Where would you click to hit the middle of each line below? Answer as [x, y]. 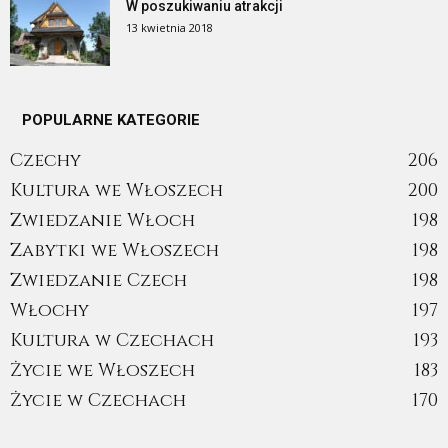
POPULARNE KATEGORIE [111, 120]
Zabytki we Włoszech [114, 251]
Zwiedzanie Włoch [102, 221]
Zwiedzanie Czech [98, 281]
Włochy [49, 311]
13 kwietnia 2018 [169, 28]
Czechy [45, 161]
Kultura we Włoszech [116, 191]
